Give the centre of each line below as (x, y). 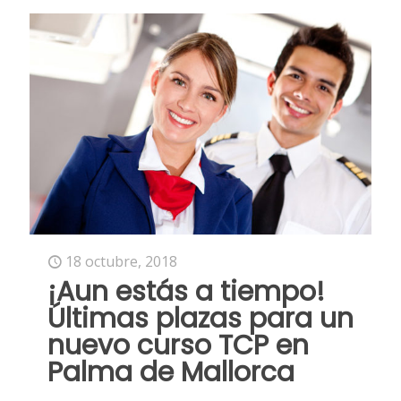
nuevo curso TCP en (178, 345)
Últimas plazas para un (200, 318)
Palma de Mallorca (171, 372)
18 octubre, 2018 (121, 261)
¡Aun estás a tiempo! (186, 291)
